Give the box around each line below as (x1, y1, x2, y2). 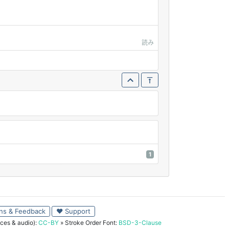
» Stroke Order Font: (60, 218, 119, 226)
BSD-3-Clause (118, 218, 162, 226)
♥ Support (56, 207, 90, 215)
